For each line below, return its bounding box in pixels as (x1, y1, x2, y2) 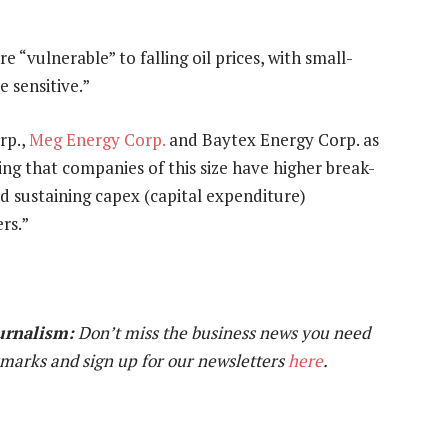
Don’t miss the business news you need (74, 320, 370, 344)
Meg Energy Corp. (29, 128, 165, 152)
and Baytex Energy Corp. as (165, 128, 379, 152)
